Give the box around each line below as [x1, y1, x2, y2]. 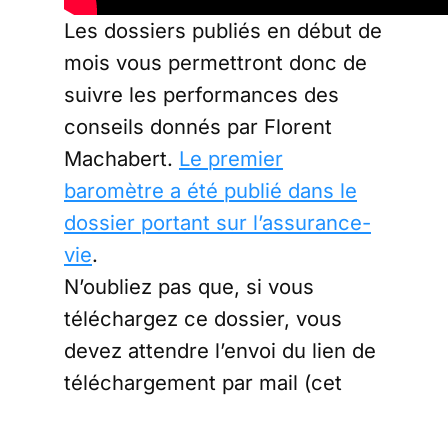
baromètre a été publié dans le [64, 177, 357, 203]
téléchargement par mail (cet [64, 369, 342, 395]
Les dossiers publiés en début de [64, 17, 382, 43]
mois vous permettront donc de [64, 49, 367, 75]
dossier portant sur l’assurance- [64, 209, 371, 235]
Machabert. [64, 145, 179, 171]
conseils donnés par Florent [64, 113, 332, 139]
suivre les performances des [64, 81, 339, 107]
